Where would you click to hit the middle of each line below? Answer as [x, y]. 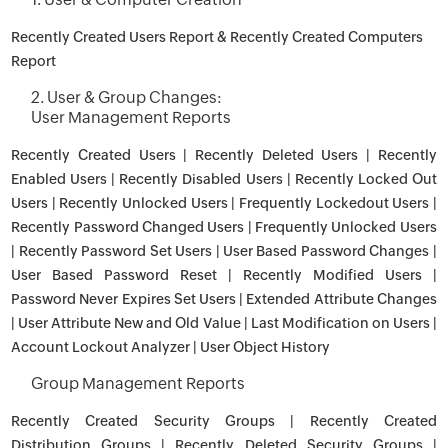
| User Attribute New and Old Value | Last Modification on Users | [224, 323]
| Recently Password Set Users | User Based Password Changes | [224, 251]
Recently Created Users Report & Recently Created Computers [217, 37]
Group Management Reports [138, 383]
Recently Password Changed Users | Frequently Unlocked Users [224, 227]
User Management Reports [131, 117]
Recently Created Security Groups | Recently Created [224, 421]
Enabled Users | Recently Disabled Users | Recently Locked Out [224, 179]
